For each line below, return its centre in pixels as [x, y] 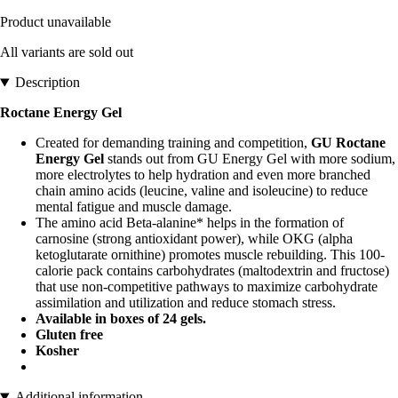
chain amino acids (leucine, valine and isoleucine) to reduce [202, 191]
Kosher [57, 351]
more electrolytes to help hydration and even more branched [203, 175]
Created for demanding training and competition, [173, 143]
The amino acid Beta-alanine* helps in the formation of [190, 223]
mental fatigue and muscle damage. [134, 207]
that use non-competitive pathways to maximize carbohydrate [207, 287]
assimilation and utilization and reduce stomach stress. [186, 303]
